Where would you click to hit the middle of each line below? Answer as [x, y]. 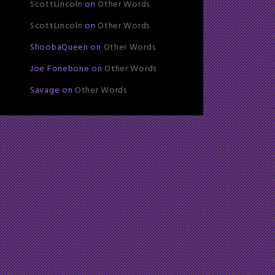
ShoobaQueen [59, 48]
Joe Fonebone [60, 69]
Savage [45, 91]
